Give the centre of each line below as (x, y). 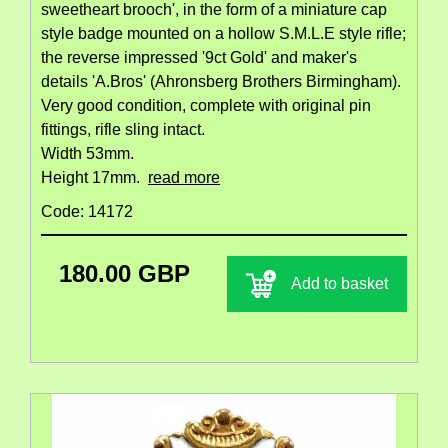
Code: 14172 (87, 212)
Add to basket (339, 284)
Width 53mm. (87, 154)
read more (184, 178)
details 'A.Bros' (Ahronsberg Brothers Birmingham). (221, 82)
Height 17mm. (94, 178)
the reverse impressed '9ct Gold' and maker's (199, 58)
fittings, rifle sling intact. (123, 130)
